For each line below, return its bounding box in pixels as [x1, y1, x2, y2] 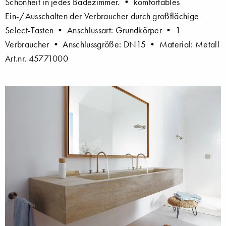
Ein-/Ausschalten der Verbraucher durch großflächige [5, 10, 199, 22]
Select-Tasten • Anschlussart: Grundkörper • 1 [5, 24, 181, 36]
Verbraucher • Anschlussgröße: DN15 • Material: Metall [5, 38, 219, 50]
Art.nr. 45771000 [5, 52, 69, 64]
